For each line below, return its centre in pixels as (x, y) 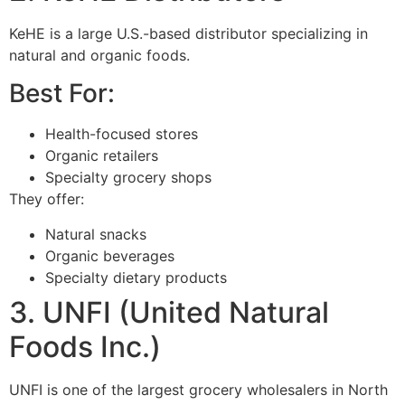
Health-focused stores (122, 134)
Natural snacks (96, 234)
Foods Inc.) (85, 346)
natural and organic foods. (99, 56)
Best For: (62, 94)
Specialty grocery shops (128, 178)
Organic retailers (102, 156)
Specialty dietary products (136, 277)
